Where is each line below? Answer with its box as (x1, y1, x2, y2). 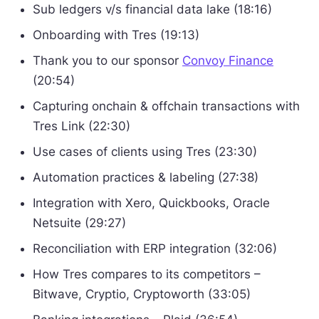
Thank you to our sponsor (33, 53, 182, 68)
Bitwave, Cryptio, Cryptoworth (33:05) (33, 287, 251, 301)
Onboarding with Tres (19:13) (33, 28, 199, 42)
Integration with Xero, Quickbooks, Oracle (33, 196, 270, 210)
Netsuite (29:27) (33, 216, 126, 230)
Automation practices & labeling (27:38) (33, 170, 258, 184)
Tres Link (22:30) (33, 119, 130, 133)
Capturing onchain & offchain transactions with (33, 99, 300, 113)
